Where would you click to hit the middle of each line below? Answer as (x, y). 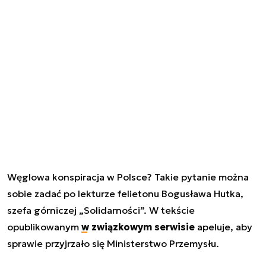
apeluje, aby (224, 227)
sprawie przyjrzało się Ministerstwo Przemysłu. (113, 243)
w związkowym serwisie (138, 227)
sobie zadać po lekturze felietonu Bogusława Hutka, (125, 193)
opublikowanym (44, 227)
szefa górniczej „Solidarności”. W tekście (101, 210)
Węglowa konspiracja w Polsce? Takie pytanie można (128, 177)
